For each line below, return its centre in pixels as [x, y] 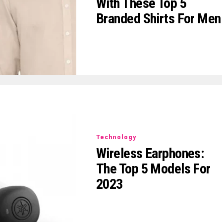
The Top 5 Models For [153, 169]
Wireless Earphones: [150, 154]
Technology [116, 138]
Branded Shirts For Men [159, 18]
